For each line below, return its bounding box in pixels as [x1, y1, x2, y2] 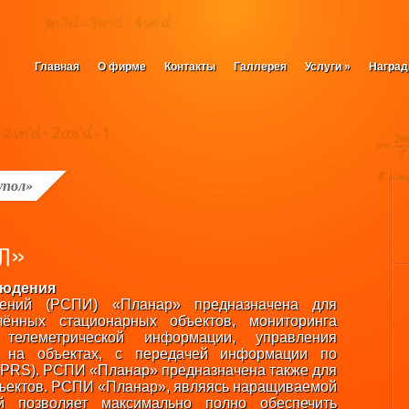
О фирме [98, 60, 146, 73]
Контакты [164, 60, 215, 73]
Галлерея [234, 60, 287, 73]
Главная [35, 60, 79, 73]
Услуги [305, 60, 341, 73]
